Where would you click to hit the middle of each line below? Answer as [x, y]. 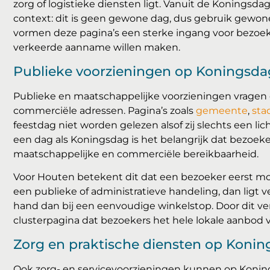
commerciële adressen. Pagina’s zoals [105, 110]
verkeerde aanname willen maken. [97, 48]
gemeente [222, 110]
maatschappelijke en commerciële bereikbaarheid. [136, 154]
